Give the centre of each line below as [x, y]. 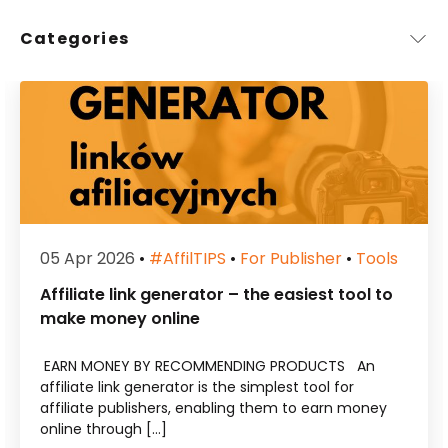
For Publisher [285, 259]
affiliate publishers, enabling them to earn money [208, 408]
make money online [114, 319]
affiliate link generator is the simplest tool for [191, 387]
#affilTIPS [182, 259]
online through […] [98, 429]
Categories [74, 39]
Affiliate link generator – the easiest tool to [211, 295]
